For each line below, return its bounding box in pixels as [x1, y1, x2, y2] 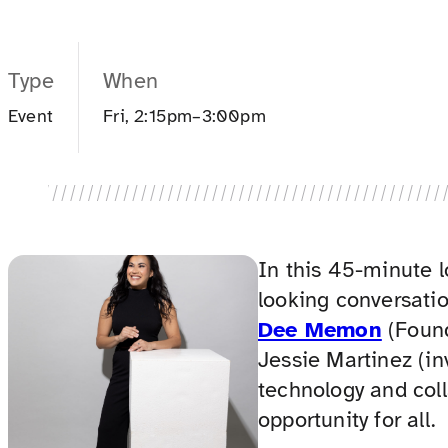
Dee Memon [258, 315, 382, 343]
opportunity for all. [258, 405, 436, 433]
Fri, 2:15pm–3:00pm [103, 104, 266, 127]
